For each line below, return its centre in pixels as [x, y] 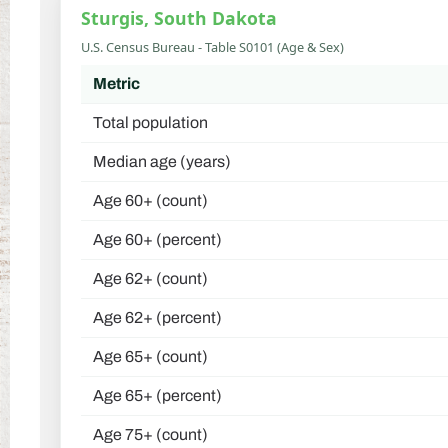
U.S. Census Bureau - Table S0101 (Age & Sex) [212, 47]
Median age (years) [162, 162]
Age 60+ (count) [150, 201]
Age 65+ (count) [150, 357]
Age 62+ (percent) [157, 318]
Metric [116, 84]
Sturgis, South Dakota [179, 17]
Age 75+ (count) [150, 435]
